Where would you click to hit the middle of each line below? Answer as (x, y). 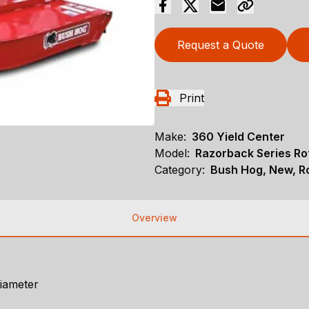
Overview (154, 218)
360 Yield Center (238, 137)
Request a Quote (221, 45)
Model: (172, 153)
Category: (180, 170)
